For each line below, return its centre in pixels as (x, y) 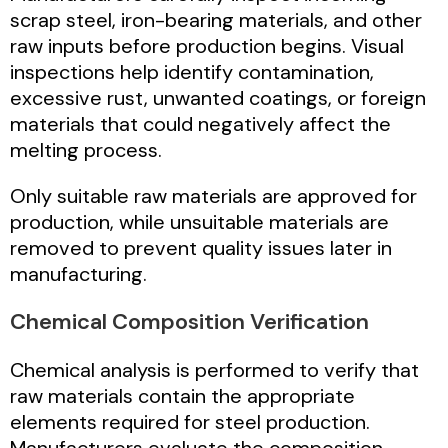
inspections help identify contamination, (192, 71)
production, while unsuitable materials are (199, 221)
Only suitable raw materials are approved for (213, 195)
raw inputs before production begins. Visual (207, 45)
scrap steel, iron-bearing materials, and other (216, 19)
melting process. (86, 149)
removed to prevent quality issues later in (201, 247)
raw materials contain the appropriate (182, 395)
